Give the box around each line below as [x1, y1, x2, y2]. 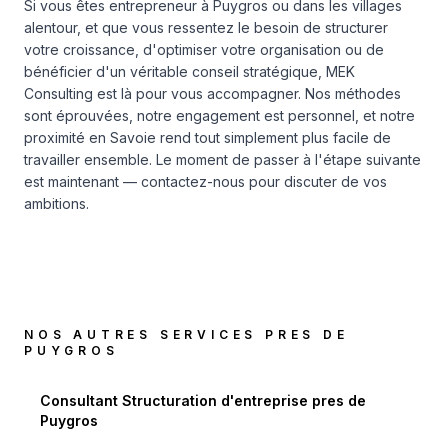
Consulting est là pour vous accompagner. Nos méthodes [24, 85, 401, 102]
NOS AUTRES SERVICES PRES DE [24, 327, 349, 342]
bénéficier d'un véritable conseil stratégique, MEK [24, 63, 355, 80]
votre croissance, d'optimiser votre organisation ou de [24, 41, 384, 58]
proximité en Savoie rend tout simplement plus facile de [24, 129, 391, 146]
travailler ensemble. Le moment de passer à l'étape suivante [24, 151, 421, 168]
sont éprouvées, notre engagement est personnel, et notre [24, 107, 415, 124]
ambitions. [24, 195, 89, 212]
